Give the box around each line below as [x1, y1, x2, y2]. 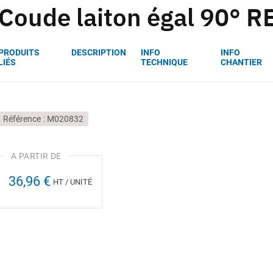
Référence [3, 114, 41, 124]
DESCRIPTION [71, 46, 126, 58]
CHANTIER [220, 56, 262, 68]
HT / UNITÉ [53, 177, 93, 186]
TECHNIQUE [140, 56, 188, 68]
